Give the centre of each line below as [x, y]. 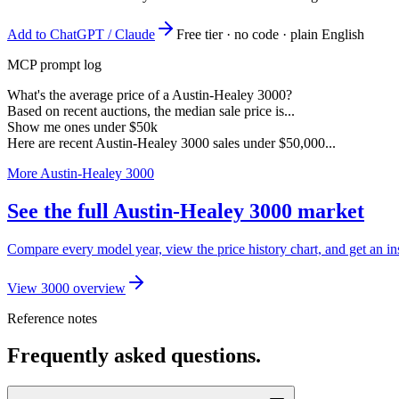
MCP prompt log [54, 64]
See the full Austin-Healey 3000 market [186, 211]
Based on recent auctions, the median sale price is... [151, 110]
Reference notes [52, 318]
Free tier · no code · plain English [270, 34]
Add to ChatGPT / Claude [81, 34]
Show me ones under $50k [82, 126]
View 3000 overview [66, 288]
